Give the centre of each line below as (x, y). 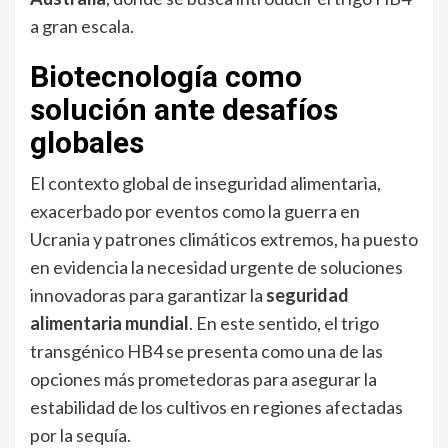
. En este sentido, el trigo (284, 323)
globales (87, 143)
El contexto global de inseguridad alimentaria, (205, 183)
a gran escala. (82, 26)
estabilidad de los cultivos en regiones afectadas (216, 407)
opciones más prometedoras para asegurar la (203, 379)
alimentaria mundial (109, 323)
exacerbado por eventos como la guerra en (195, 211)
